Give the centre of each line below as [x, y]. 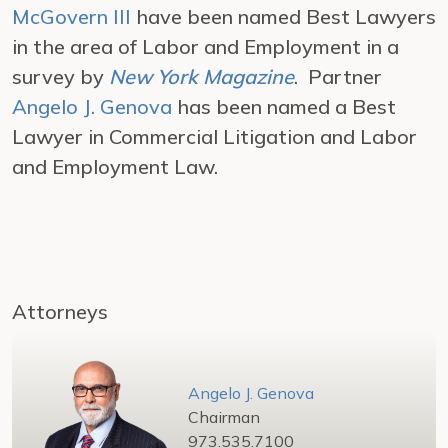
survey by [60, 76]
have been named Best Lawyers [283, 16]
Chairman [224, 417]
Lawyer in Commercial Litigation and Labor [214, 136]
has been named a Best [284, 106]
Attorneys [60, 311]
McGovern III [71, 16]
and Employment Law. [115, 166]
